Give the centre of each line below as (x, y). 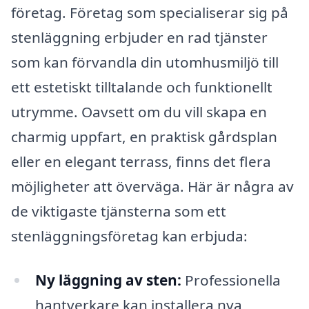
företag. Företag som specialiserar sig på (150, 12)
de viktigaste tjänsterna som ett (119, 211)
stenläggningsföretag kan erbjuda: (129, 236)
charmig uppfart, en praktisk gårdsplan (144, 136)
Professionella (231, 280)
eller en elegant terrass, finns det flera (141, 161)
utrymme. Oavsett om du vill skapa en (139, 111)
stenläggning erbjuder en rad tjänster (139, 37)
